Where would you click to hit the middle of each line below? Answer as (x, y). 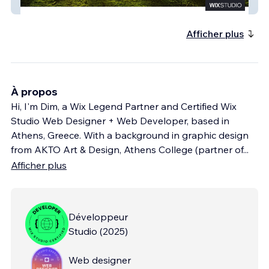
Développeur (98, 216)
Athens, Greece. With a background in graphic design (130, 135)
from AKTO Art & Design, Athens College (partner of (127, 149)
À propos (34, 91)
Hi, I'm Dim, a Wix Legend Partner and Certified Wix (124, 106)
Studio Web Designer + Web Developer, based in (120, 120)
